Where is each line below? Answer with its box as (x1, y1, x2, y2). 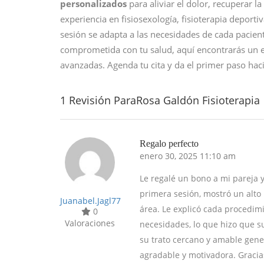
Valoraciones (64, 217, 115, 229)
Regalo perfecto (140, 138, 199, 148)
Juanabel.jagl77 (60, 195, 121, 206)
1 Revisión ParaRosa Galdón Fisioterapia (60, 93, 260, 107)
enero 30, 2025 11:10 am (140, 150, 236, 161)
